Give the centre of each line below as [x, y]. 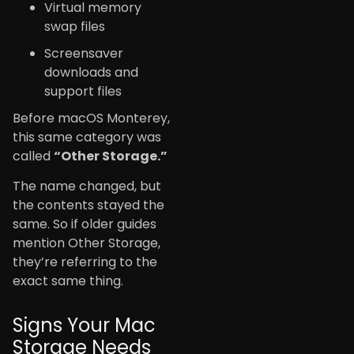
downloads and [91, 72]
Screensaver [84, 53]
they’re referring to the [85, 262]
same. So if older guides [85, 224]
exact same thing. [68, 281]
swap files [75, 26]
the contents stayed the [88, 205]
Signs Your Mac [84, 326]
